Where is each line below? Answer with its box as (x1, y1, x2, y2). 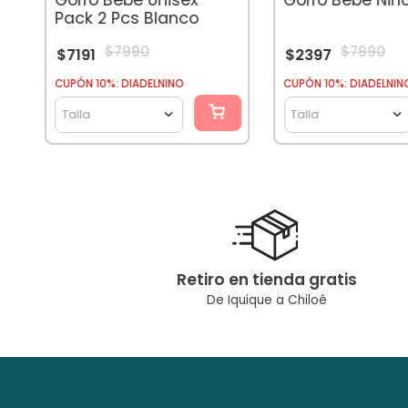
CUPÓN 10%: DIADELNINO (55, 76, 185, 91)
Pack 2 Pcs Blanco (55, 6, 199, 29)
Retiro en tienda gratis (177, 269, 357, 291)
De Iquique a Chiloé (207, 291, 327, 310)
